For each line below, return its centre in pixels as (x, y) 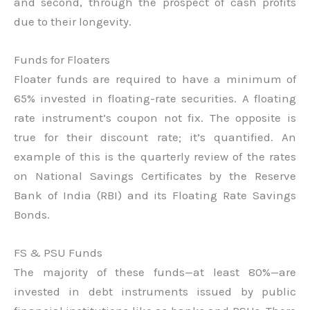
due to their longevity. (73, 21)
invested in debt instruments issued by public (155, 291)
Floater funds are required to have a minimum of (155, 79)
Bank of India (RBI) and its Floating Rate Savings (155, 195)
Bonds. (32, 214)
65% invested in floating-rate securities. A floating (155, 98)
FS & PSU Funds (58, 252)
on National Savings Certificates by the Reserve (155, 175)
